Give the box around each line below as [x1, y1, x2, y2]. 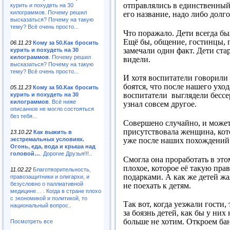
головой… [10, 150, 40, 157]
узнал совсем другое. [123, 100, 197, 109]
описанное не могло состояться [10, 105, 94, 112]
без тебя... [10, 112, 37, 119]
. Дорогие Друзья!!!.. [40, 150, 92, 157]
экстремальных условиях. [10, 136, 84, 142]
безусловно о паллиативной [10, 180, 83, 187]
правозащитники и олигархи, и [10, 173, 89, 180]
